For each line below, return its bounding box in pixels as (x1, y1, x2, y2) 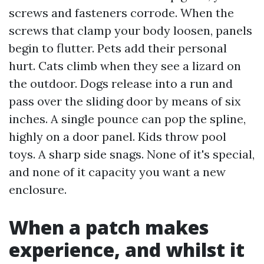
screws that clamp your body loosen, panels (9, 23, 252, 38)
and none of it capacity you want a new (9, 164, 226, 179)
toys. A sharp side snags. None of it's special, (9, 147, 255, 161)
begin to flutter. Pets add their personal (9, 41, 227, 55)
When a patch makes (9, 214, 209, 240)
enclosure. (9, 182, 67, 197)
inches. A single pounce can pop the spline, (9, 111, 246, 126)
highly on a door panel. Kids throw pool (9, 129, 226, 144)
